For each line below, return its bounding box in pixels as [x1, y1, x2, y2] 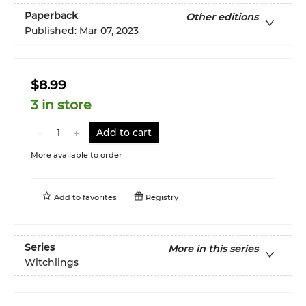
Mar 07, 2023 [79, 25, 139, 38]
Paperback [25, 10, 78, 23]
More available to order [31, 150, 122, 160]
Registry [143, 192, 178, 202]
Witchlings [25, 256, 79, 269]
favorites [83, 192, 117, 202]
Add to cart [96, 126, 152, 139]
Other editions [186, 11, 258, 24]
